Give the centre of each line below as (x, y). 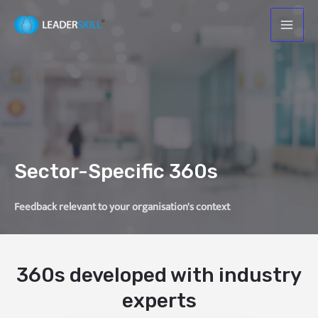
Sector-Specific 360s (116, 171)
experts (159, 301)
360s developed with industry (159, 275)
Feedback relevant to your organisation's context (122, 207)
